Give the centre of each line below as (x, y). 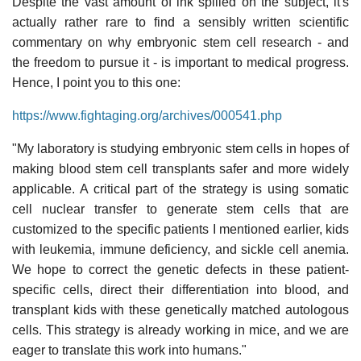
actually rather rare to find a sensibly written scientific (180, 22)
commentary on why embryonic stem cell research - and (180, 42)
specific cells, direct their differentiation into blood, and (180, 289)
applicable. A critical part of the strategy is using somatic (180, 189)
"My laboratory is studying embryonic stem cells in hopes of (180, 148)
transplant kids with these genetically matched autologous (180, 309)
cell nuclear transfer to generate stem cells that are (180, 209)
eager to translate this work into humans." (129, 350)
